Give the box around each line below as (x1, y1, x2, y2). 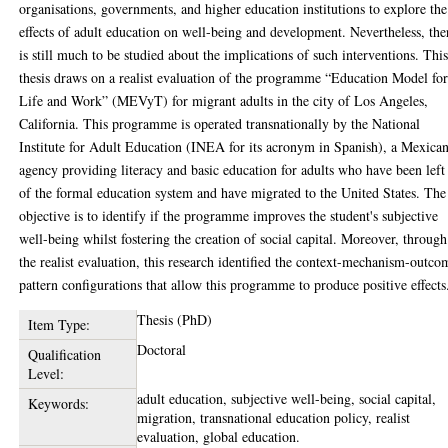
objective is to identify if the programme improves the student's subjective (19, 206, 439, 225)
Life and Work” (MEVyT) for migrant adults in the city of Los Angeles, (19, 91, 429, 110)
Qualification (27, 345, 101, 364)
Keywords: (27, 394, 89, 413)
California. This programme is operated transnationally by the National (19, 114, 421, 133)
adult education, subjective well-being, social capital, (137, 389, 437, 408)
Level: (27, 364, 64, 383)
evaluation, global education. (137, 427, 301, 446)
